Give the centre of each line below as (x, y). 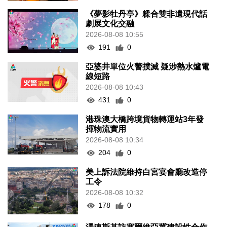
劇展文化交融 (110, 24)
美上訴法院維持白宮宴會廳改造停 (147, 172)
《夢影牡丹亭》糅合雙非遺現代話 (147, 14)
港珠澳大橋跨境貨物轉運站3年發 (145, 120)
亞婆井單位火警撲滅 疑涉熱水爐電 (148, 67)
